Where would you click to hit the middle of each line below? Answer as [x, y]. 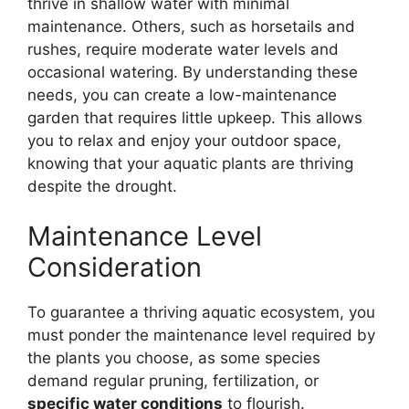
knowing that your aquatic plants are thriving [190, 163]
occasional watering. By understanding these [193, 72]
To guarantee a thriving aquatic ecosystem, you [201, 313]
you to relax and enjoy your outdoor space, [184, 140]
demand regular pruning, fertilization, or [173, 381]
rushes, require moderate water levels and [183, 49]
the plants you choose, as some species [174, 358]
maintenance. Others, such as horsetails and [191, 26]
